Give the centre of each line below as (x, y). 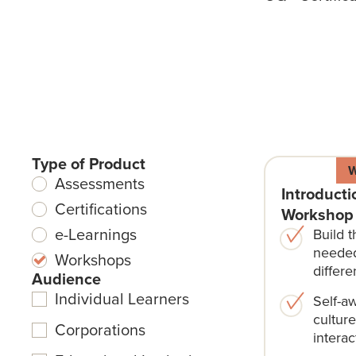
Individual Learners (122, 298)
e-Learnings (96, 234)
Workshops (93, 259)
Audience (67, 279)
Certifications (101, 208)
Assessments (100, 183)
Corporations (101, 329)
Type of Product (89, 163)
